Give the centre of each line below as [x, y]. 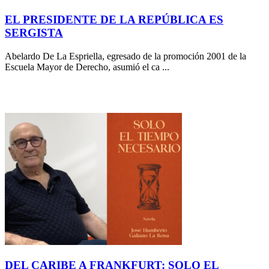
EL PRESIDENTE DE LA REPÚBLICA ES [114, 20]
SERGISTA [34, 33]
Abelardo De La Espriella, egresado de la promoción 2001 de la [125, 56]
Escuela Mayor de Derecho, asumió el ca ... [87, 67]
